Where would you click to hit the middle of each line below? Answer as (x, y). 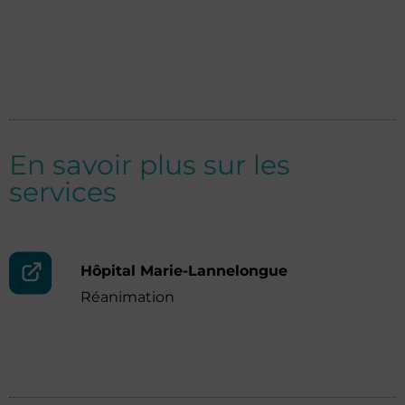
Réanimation (127, 297)
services (63, 192)
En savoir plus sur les (150, 165)
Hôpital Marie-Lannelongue (184, 271)
